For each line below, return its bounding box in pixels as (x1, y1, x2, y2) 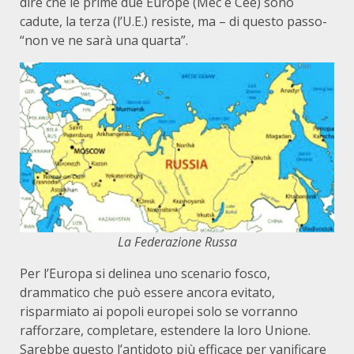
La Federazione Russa (117, 233, 237, 251)
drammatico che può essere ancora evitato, (20, 284, 275, 302)
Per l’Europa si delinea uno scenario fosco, (20, 265, 270, 283)
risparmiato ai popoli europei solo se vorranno (20, 303, 298, 321)
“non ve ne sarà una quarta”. (20, 32, 188, 50)
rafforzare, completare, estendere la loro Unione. (20, 322, 311, 340)
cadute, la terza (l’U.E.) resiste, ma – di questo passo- (20, 13, 327, 31)
